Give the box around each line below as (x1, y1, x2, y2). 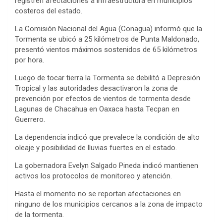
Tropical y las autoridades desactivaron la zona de (15, 83, 178, 93)
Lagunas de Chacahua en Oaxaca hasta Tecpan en (15, 104, 179, 113)
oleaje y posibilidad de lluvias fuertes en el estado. (15, 143, 177, 152)
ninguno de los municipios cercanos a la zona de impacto (15, 199, 203, 209)
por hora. (15, 55, 44, 64)
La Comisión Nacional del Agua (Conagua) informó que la (15, 24, 202, 33)
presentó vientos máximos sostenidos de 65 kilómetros (15, 45, 197, 54)
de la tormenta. (15, 210, 64, 219)
